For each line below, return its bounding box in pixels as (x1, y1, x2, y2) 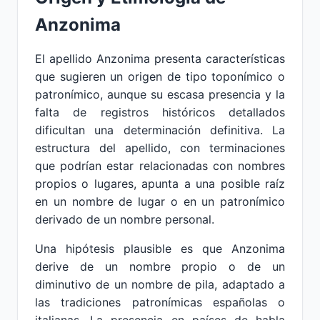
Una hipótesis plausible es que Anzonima (35, 241, 285, 256)
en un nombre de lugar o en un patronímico (35, 194, 285, 209)
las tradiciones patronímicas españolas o (35, 295, 285, 309)
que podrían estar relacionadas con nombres (35, 159, 285, 173)
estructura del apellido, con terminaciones (35, 141, 285, 155)
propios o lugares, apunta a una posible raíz (35, 176, 285, 191)
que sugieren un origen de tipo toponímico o (35, 69, 285, 84)
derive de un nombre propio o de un (35, 259, 285, 274)
